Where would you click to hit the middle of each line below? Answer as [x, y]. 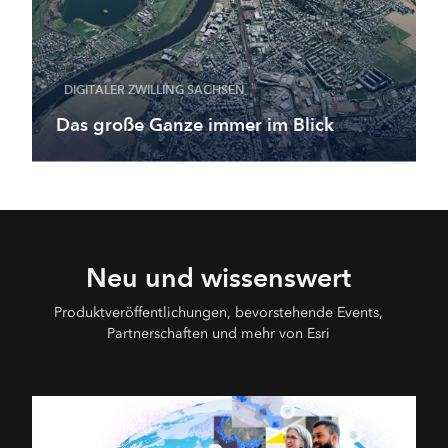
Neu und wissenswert [218, 277]
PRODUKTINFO [108, 429]
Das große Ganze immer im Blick [195, 124]
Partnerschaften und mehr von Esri [218, 333]
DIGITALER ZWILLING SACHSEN [154, 89]
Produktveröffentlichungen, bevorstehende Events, [218, 312]
